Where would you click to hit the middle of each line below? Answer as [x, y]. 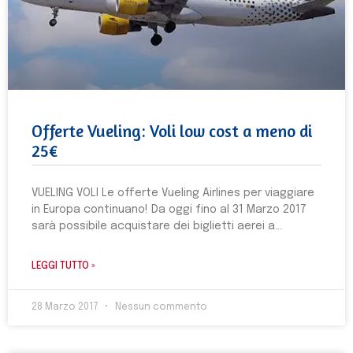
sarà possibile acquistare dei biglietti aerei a [153, 226]
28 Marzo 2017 [66, 307]
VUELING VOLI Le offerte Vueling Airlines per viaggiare [173, 193]
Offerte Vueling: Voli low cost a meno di [172, 131]
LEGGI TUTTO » [63, 266]
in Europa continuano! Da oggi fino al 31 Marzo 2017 [171, 210]
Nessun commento [160, 307]
